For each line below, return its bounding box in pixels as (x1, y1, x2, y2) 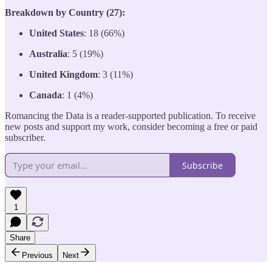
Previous (22, 251, 53, 260)
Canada (29, 90, 62, 101)
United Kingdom (29, 69, 98, 80)
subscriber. (5, 132, 46, 143)
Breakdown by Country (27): (5, 7, 125, 18)
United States (29, 28, 84, 39)
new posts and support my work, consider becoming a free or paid (5, 121, 257, 132)
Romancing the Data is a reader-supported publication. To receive (5, 110, 256, 121)
